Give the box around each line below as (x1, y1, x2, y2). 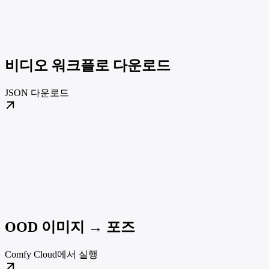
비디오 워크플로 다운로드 (5, 58, 171, 74)
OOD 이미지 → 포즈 (5, 219, 135, 235)
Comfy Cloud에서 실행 (5, 249, 98, 259)
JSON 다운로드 (5, 88, 69, 98)
